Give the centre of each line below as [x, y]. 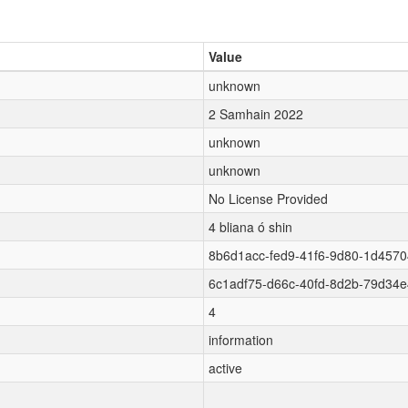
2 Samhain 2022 [256, 114]
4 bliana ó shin [250, 227]
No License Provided [268, 199]
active [225, 368]
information [241, 340]
